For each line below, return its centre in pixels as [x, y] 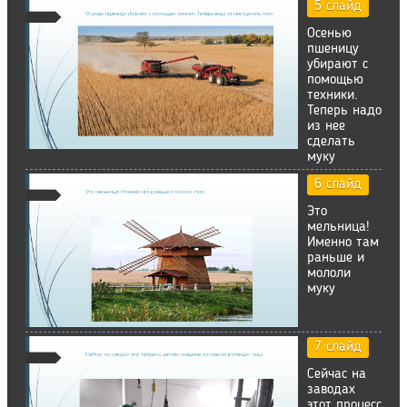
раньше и [336, 258]
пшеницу [333, 49]
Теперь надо [344, 111]
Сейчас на [337, 374]
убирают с [338, 65]
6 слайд [338, 184]
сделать [331, 142]
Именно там [343, 243]
